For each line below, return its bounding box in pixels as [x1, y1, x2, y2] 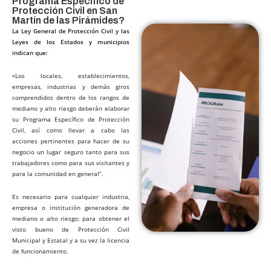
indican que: [12, 48, 48, 57]
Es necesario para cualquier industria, [12, 192, 129, 201]
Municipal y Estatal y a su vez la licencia [12, 236, 129, 244]
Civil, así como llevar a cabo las [12, 126, 129, 134]
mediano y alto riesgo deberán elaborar [12, 104, 129, 113]
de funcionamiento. [12, 247, 68, 255]
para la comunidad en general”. [12, 169, 103, 178]
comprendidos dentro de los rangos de [12, 93, 129, 102]
